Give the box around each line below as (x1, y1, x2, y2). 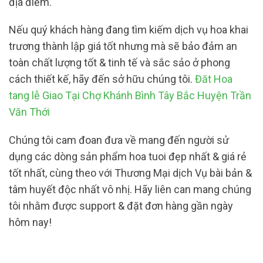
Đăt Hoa (195, 73, 232, 86)
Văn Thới (9, 106, 50, 119)
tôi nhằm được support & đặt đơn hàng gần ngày (9, 199, 233, 212)
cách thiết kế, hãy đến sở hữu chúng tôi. (9, 73, 195, 86)
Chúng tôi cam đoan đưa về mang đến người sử (9, 133, 229, 146)
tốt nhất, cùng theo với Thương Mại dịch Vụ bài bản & (9, 166, 252, 179)
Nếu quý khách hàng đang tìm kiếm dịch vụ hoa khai (9, 23, 248, 36)
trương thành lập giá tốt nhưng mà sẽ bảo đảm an (9, 40, 237, 53)
